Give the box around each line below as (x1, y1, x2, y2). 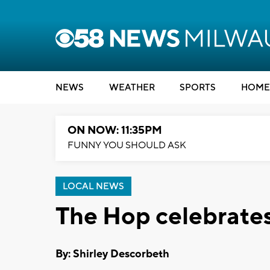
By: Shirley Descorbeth (55, 246, 169, 261)
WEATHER (108, 82, 155, 93)
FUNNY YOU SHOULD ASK (67, 139, 186, 151)
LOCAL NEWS (63, 181, 124, 192)
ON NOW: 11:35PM (67, 124, 162, 137)
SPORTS (180, 82, 216, 93)
